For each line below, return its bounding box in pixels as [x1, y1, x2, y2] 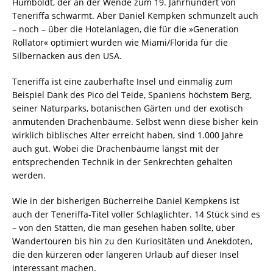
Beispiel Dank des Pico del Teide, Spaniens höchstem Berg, [12, 88, 252, 101]
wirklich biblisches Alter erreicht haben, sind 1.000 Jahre [12, 129, 243, 141]
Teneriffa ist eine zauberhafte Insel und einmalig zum [12, 75, 233, 87]
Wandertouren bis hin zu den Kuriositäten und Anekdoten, [12, 235, 252, 247]
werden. [12, 169, 46, 181]
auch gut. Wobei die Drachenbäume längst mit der [12, 142, 219, 154]
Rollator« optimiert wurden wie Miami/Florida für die [12, 36, 228, 48]
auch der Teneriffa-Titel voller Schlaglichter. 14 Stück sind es [12, 208, 260, 220]
